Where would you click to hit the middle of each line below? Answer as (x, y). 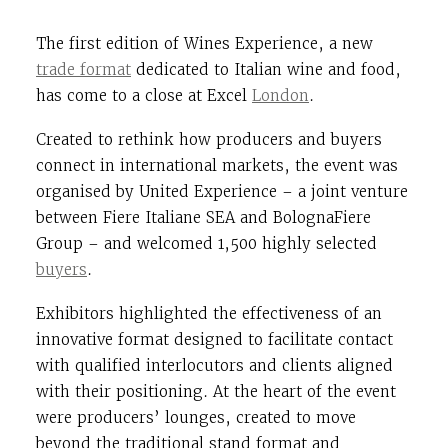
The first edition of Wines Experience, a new (204, 43)
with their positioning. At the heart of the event (216, 391)
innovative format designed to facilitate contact (214, 339)
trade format (83, 69)
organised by (87, 191)
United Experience (208, 191)
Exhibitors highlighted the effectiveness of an (209, 313)
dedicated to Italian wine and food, (266, 69)
